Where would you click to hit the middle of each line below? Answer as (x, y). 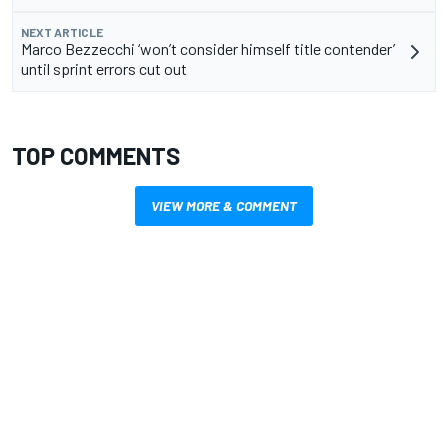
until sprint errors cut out (104, 68)
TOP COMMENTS (96, 155)
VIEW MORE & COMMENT (224, 205)
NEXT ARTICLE (62, 31)
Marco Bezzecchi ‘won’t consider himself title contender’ (208, 48)
